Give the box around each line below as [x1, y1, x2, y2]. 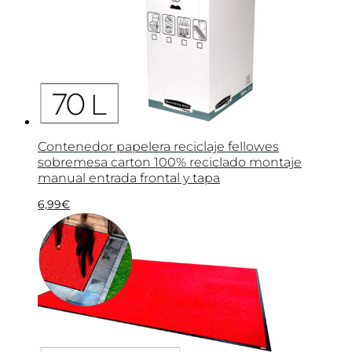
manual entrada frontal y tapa [38, 170, 220, 186]
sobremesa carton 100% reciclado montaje [38, 155, 302, 170]
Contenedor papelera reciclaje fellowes [38, 139, 279, 155]
